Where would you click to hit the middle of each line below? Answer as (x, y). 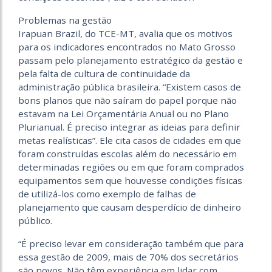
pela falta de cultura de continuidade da (104, 73)
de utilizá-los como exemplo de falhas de (107, 194)
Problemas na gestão (65, 20)
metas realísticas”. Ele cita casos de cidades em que (130, 140)
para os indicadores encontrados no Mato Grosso (127, 47)
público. (35, 220)
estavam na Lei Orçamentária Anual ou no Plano (124, 114)
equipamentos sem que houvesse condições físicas (130, 180)
